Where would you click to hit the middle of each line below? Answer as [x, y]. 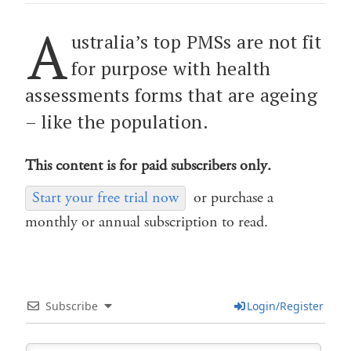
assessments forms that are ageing [172, 95]
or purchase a [233, 197]
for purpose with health [171, 68]
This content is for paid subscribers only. [148, 165]
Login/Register [285, 306]
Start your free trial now [105, 197]
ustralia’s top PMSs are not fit [196, 42]
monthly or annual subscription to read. [147, 222]
